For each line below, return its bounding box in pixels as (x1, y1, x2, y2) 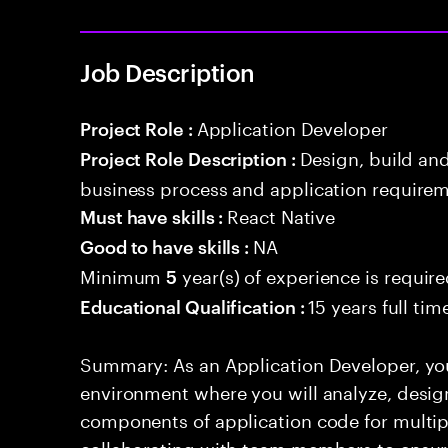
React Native (227, 200, 336, 228)
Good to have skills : (80, 233, 254, 258)
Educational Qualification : (80, 293, 309, 318)
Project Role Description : (80, 145, 300, 170)
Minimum (80, 260, 167, 288)
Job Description (80, 56, 255, 88)
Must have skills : (80, 203, 228, 228)
